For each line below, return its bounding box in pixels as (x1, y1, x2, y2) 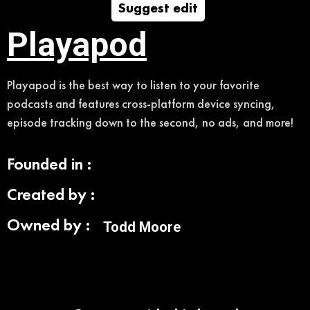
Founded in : (7, 152, 91, 174)
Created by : (7, 183, 95, 205)
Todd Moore (103, 218, 181, 235)
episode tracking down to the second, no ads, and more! (7, 114, 293, 131)
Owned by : (7, 213, 90, 235)
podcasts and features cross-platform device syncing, (7, 95, 275, 112)
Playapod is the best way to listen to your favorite (7, 77, 259, 93)
